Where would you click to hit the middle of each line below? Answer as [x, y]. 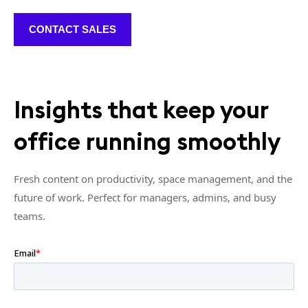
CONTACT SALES [73, 29]
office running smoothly [147, 141]
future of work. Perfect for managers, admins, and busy [145, 197]
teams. [30, 216]
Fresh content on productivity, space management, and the [153, 179]
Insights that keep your [141, 110]
